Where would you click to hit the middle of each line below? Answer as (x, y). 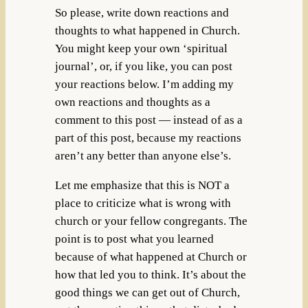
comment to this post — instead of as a (148, 120)
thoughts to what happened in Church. (147, 31)
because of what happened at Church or (151, 257)
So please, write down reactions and (142, 13)
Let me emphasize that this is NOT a (142, 186)
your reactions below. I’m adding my (144, 85)
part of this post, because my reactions (148, 138)
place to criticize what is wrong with (143, 203)
